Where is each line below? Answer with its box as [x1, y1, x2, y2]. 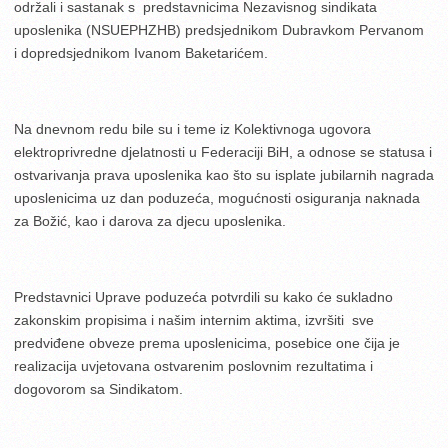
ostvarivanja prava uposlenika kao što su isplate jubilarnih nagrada [14, 166, 434, 183]
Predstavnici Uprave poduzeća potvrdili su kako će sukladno [14, 288, 393, 305]
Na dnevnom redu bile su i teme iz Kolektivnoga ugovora [14, 120, 371, 137]
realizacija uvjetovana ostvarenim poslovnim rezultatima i [14, 357, 373, 374]
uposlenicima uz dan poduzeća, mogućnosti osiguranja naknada [14, 189, 420, 206]
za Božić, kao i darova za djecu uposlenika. [14, 212, 286, 229]
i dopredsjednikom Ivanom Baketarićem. [14, 44, 268, 61]
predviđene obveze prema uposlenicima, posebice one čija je [14, 334, 400, 351]
